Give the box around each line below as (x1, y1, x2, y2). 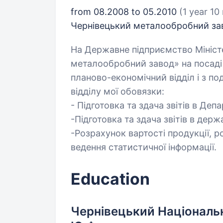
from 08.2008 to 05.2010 (71, 6, 179, 17)
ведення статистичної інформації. (71, 142, 217, 152)
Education (71, 169, 150, 189)
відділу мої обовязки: (71, 86, 164, 97)
